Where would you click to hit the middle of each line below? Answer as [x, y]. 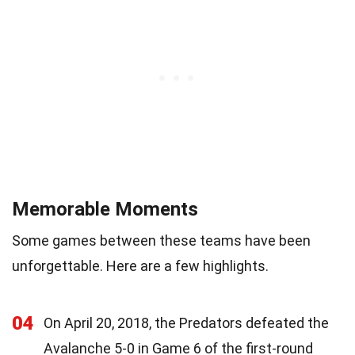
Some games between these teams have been [161, 240]
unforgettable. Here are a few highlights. [140, 265]
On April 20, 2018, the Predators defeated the [186, 323]
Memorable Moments [105, 209]
